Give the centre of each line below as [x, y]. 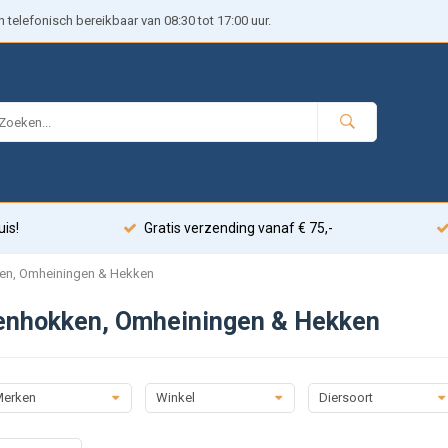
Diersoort [345, 397]
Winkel [175, 397]
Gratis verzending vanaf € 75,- [238, 228]
